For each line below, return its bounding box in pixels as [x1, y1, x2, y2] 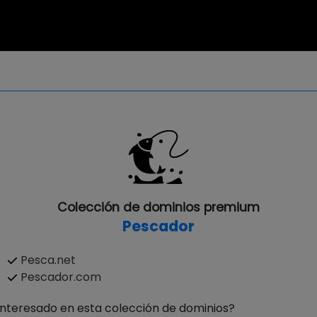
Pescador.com [21, 269, 101, 285]
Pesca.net [21, 252, 76, 268]
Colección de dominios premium [57, 199, 260, 216]
